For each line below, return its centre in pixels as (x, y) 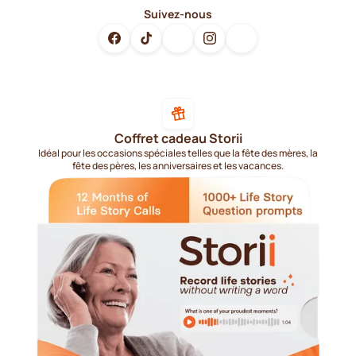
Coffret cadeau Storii (178, 138)
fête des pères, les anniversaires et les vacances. (178, 165)
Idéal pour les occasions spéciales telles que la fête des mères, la (178, 153)
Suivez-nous (178, 14)
